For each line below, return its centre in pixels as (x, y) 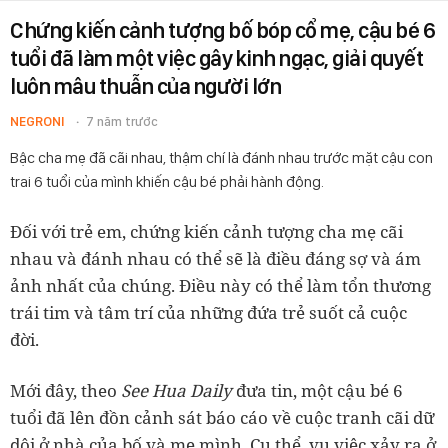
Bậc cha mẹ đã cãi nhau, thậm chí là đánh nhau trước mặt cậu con (221, 157)
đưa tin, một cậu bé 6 (319, 390)
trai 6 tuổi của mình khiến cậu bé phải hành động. (167, 181)
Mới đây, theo (63, 390)
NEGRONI (37, 121)
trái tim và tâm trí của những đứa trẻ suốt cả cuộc (208, 312)
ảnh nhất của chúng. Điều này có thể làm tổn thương (220, 285)
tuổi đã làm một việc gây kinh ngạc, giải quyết (216, 58)
